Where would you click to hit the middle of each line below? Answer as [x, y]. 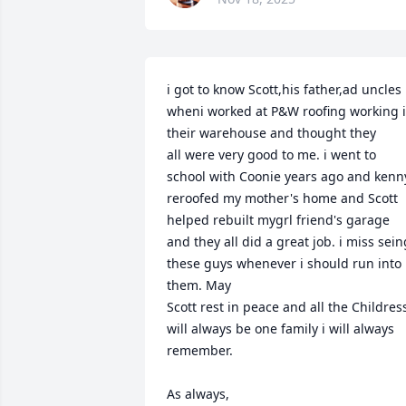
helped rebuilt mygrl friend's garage [278, 220]
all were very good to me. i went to [271, 155]
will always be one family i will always [280, 329]
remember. [200, 350]
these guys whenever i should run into [284, 263]
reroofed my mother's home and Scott [282, 198]
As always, [198, 394]
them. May [201, 285]
